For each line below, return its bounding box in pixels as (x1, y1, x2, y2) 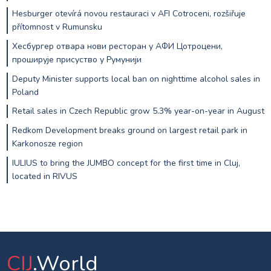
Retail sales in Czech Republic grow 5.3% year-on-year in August (11, 105, 264, 117)
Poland (11, 86, 39, 98)
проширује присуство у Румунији (11, 53, 142, 65)
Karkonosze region (11, 138, 83, 150)
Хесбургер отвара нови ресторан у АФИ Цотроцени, (11, 40, 223, 52)
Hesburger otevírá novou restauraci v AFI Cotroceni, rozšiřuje (11, 7, 246, 19)
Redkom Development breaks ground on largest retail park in (11, 125, 247, 137)
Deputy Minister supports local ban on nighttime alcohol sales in (11, 73, 260, 85)
